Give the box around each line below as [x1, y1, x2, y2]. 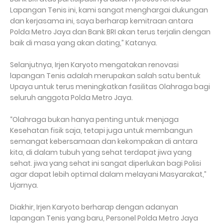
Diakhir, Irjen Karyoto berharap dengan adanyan [10, 202, 178, 212]
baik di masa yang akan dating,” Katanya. [10, 38, 157, 48]
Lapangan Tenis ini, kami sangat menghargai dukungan [10, 5, 208, 15]
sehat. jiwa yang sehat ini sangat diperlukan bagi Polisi [10, 158, 201, 168]
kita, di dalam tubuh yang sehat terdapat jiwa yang [10, 147, 192, 157]
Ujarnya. [10, 180, 38, 190]
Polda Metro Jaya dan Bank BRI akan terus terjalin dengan [10, 27, 211, 37]
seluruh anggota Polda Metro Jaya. [10, 93, 133, 103]
